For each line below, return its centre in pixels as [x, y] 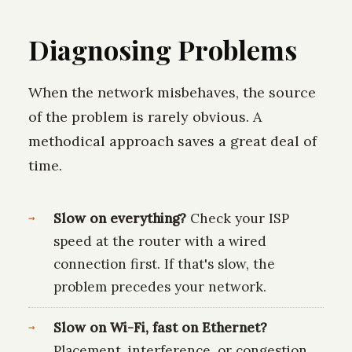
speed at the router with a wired [159, 242]
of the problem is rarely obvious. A [145, 117]
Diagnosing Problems [163, 50]
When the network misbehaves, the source [172, 93]
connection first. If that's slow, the [164, 264]
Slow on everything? [119, 219]
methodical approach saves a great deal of [172, 141]
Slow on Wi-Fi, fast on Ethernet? [160, 327]
